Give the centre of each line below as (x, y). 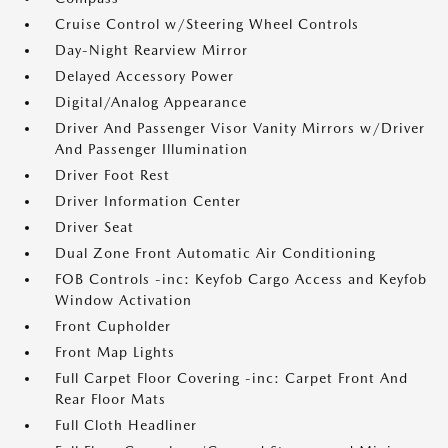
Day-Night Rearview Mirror (151, 50)
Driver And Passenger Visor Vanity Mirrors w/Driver (240, 128)
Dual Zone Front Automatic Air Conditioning (215, 253)
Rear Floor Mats (110, 399)
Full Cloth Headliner (126, 425)
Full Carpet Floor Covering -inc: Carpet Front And (231, 378)
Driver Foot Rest (112, 175)
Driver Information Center (148, 201)
